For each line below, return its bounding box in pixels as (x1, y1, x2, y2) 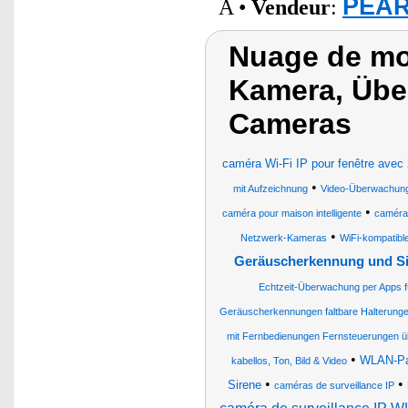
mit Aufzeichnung (232, 183, 308, 194)
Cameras (229, 107, 352, 140)
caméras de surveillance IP (274, 380, 394, 391)
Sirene (228, 378, 261, 392)
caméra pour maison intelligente (221, 208, 362, 219)
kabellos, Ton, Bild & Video (230, 355, 347, 366)
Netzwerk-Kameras (240, 232, 327, 243)
